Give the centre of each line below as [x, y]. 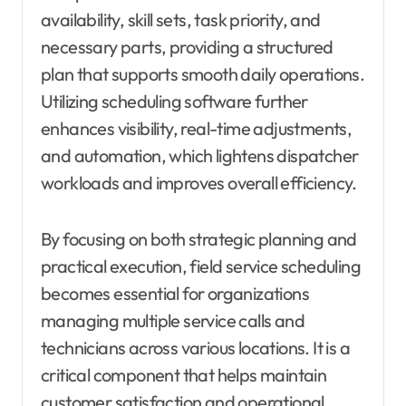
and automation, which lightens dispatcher [200, 156]
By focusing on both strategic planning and [199, 239]
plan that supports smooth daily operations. [203, 74]
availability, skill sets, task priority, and [181, 20]
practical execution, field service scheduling [201, 266]
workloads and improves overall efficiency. [199, 183]
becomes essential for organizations [175, 294]
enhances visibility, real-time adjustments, [197, 129]
